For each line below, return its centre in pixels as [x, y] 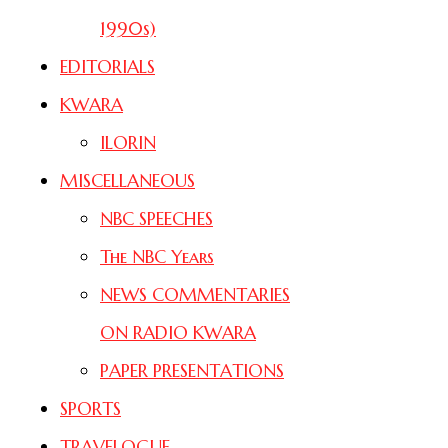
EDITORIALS [107, 66]
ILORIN [128, 142]
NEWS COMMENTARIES [195, 294]
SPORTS [90, 408]
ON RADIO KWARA [178, 332]
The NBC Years [157, 256]
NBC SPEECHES [156, 218]
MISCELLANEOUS [127, 180]
